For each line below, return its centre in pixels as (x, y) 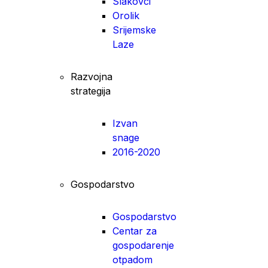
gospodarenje (143, 245)
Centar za (135, 231)
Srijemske (134, 30)
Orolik (126, 15)
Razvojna (92, 76)
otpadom (133, 259)
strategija (91, 91)
